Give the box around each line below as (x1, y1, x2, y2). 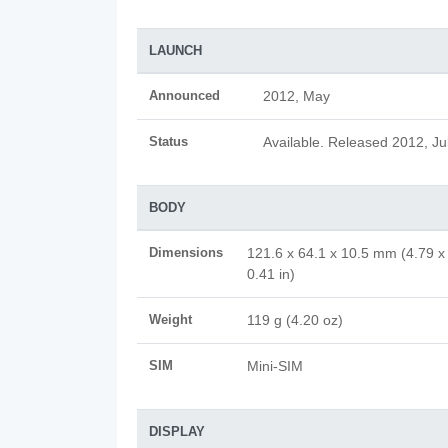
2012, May (263, 88, 330, 104)
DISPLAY (149, 424, 205, 439)
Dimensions (149, 245, 223, 260)
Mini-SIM (247, 358, 303, 374)
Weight (149, 312, 192, 327)
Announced (149, 88, 220, 103)
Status (149, 134, 188, 149)
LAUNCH (149, 43, 202, 58)
